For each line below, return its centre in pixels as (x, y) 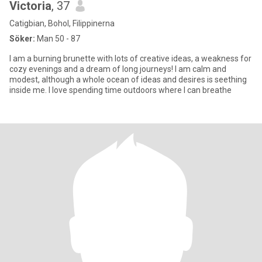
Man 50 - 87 (58, 39)
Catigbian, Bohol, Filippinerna (62, 23)
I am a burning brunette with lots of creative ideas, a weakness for (130, 58)
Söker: (22, 39)
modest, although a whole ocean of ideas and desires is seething (128, 80)
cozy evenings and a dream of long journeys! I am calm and (118, 69)
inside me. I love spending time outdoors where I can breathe (120, 90)
